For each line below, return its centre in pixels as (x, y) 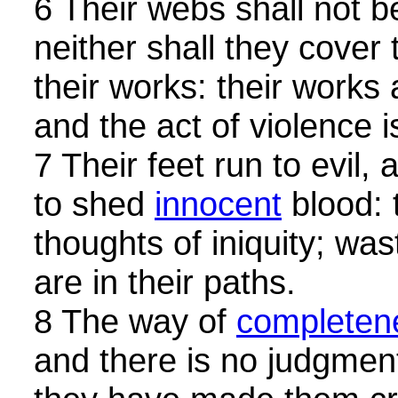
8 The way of (135, 322)
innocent (218, 204)
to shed (94, 204)
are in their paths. (165, 283)
